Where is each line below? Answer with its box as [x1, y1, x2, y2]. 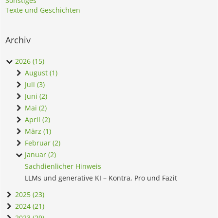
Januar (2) [23, 150, 56, 160]
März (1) [23, 127, 51, 136]
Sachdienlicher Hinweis [25, 162, 101, 171]
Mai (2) [23, 103, 47, 113]
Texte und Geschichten [5, 5, 80, 15]
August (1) [23, 68, 57, 78]
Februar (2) [23, 138, 60, 148]
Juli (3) [23, 80, 45, 90]
